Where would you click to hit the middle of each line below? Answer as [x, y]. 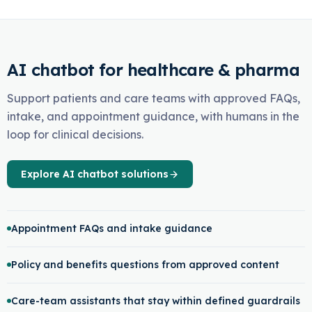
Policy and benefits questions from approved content [145, 265]
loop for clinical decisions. [75, 134]
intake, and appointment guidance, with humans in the [153, 116]
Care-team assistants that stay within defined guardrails [155, 301]
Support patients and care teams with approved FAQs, [153, 98]
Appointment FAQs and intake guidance [111, 228]
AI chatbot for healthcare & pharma [153, 70]
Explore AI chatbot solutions [94, 174]
